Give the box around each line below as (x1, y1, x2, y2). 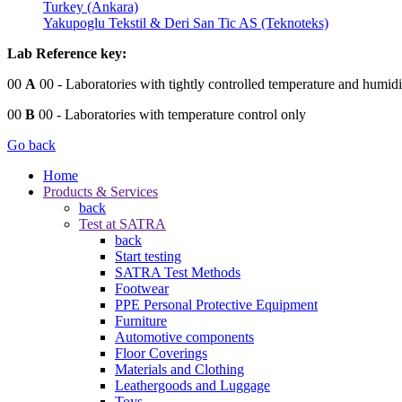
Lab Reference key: (7, 45, 127, 61)
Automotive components (115, 328, 254, 345)
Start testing (115, 248, 181, 264)
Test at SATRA (79, 215, 166, 232)
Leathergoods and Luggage (115, 377, 270, 393)
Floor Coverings (115, 345, 207, 361)
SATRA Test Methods (115, 264, 240, 280)
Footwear (115, 280, 169, 296)
